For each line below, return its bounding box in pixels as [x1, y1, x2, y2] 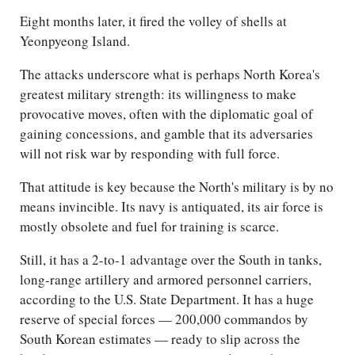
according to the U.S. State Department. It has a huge [20, 290, 314, 309]
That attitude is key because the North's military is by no [20, 177, 334, 197]
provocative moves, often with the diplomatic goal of [20, 105, 313, 124]
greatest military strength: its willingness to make [20, 85, 296, 104]
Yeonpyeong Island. [20, 32, 130, 51]
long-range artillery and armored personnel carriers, [20, 270, 311, 289]
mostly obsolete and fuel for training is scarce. [20, 217, 279, 236]
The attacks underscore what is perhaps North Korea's [20, 65, 320, 84]
